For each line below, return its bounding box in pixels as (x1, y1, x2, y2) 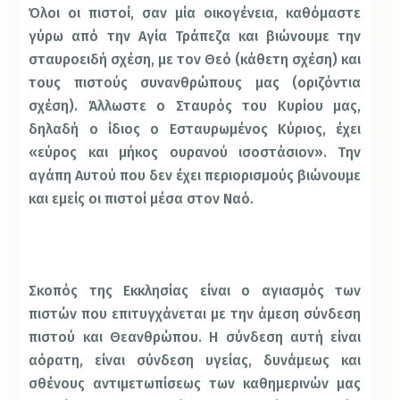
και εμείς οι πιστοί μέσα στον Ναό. (29, 190, 254, 208)
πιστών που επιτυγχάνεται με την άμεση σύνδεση (29, 305, 362, 323)
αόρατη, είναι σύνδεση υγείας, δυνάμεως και (29, 352, 362, 370)
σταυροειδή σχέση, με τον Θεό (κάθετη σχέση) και (29, 51, 362, 69)
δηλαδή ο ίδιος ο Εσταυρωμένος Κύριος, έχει (29, 121, 362, 138)
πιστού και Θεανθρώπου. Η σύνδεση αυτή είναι (29, 329, 362, 346)
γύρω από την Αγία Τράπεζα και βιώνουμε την (29, 28, 362, 46)
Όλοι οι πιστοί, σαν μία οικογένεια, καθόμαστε (29, 4, 362, 22)
